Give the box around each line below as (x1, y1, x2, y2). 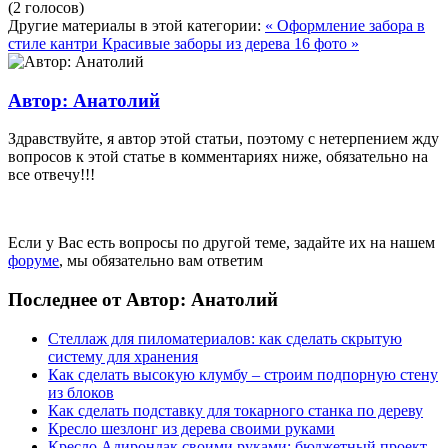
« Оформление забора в (265, 16, 425, 34)
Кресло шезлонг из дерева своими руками (48, 419, 335, 437)
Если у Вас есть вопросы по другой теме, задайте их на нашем (8, 234, 435, 252)
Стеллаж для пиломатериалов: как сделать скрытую (48, 329, 402, 347)
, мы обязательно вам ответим (59, 252, 263, 270)
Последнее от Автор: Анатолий (8, 288, 278, 310)
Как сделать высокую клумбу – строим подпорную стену (48, 365, 438, 383)
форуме (8, 252, 59, 270)
